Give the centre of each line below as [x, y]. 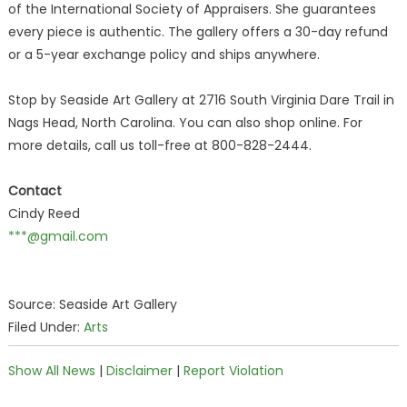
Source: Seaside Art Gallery [92, 304]
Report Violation [233, 371]
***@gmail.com [58, 236]
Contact [35, 191]
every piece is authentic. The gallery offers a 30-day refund [198, 32]
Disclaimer [139, 371]
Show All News [51, 371]
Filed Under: [45, 327]
